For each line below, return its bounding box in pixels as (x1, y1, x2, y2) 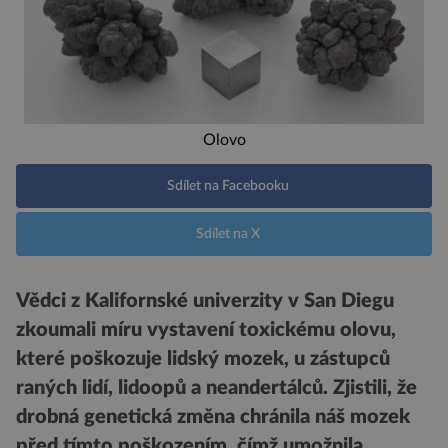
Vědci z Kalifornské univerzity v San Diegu (16, 290, 394, 311)
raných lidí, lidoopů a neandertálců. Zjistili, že (16, 377, 417, 398)
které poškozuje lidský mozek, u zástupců (16, 348, 390, 369)
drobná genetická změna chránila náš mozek (16, 406, 410, 427)
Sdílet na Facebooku (167, 179, 289, 194)
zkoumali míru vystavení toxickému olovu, (16, 319, 396, 340)
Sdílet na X (196, 227, 260, 242)
